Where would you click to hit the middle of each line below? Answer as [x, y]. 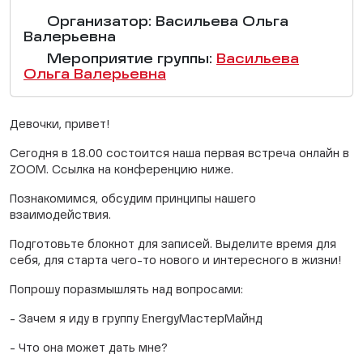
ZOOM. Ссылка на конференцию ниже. [122, 170]
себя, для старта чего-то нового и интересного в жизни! [175, 261]
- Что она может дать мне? [89, 348]
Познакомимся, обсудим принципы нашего [133, 199]
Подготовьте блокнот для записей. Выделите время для [173, 245]
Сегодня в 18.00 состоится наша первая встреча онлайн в [179, 154]
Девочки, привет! [60, 125]
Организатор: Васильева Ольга [166, 23]
